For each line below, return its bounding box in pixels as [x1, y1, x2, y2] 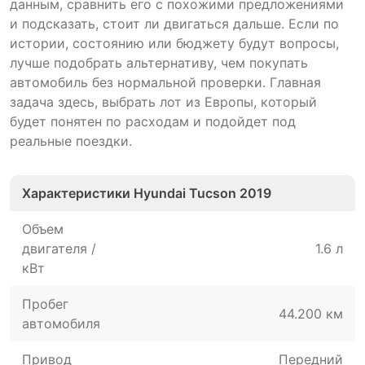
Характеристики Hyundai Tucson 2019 [22, 185, 271, 201]
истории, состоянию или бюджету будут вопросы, [10, 35, 339, 51]
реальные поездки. [10, 133, 132, 149]
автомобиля [22, 315, 100, 332]
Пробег [22, 296, 68, 312]
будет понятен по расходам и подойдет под [10, 113, 296, 130]
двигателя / [22, 240, 96, 257]
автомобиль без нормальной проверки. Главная [10, 74, 321, 90]
